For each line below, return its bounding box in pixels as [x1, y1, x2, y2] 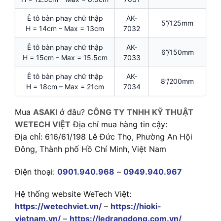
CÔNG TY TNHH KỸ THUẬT [87, 107, 193, 117]
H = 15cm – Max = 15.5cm [22, 53, 108, 62]
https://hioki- [110, 201, 161, 212]
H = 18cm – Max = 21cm [26, 82, 104, 91]
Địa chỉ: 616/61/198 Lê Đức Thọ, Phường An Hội [15, 131, 192, 142]
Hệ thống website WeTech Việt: [15, 189, 131, 199]
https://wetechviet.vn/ [15, 201, 102, 212]
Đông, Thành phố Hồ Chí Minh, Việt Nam [15, 144, 166, 154]
